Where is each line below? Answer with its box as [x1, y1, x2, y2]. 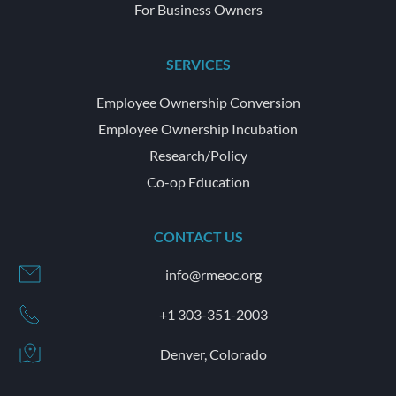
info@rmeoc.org [164, 265, 262, 283]
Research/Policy [148, 146, 247, 164]
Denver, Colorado [159, 345, 267, 362]
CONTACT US [153, 227, 243, 245]
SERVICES [165, 55, 231, 72]
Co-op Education [146, 172, 250, 190]
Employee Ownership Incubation [98, 119, 298, 137]
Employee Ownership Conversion [95, 93, 301, 110]
